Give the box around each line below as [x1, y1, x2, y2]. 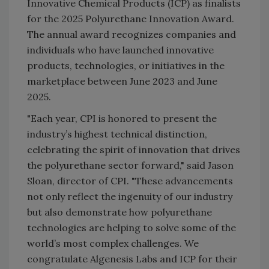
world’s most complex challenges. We [27, 237, 199, 249]
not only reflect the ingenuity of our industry [27, 190, 232, 202]
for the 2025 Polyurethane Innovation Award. [27, 12, 234, 25]
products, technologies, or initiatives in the [27, 59, 225, 71]
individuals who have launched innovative [27, 43, 214, 56]
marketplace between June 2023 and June [27, 74, 217, 87]
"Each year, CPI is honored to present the [27, 112, 217, 124]
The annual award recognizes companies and [27, 28, 236, 40]
